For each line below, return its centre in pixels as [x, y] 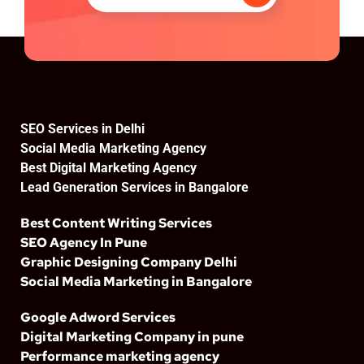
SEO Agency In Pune [84, 243]
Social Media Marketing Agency [113, 148]
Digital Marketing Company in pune [132, 337]
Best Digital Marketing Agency [108, 168]
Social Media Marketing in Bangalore [136, 282]
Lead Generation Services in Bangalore [134, 187]
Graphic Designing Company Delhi [129, 262]
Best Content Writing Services [116, 223]
